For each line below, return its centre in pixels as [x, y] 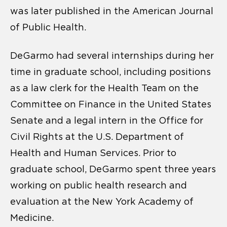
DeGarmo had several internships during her [112, 56]
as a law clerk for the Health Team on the [104, 88]
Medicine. [32, 218]
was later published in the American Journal [112, 11]
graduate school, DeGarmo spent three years [113, 169]
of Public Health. [48, 28]
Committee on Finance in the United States [111, 105]
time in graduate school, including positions [110, 72]
